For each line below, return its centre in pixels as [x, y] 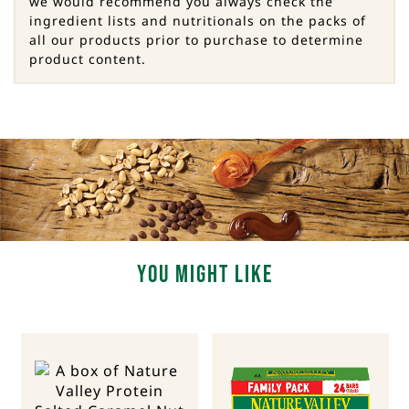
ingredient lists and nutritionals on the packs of [198, 21]
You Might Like [204, 276]
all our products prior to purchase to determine [196, 40]
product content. [88, 59]
